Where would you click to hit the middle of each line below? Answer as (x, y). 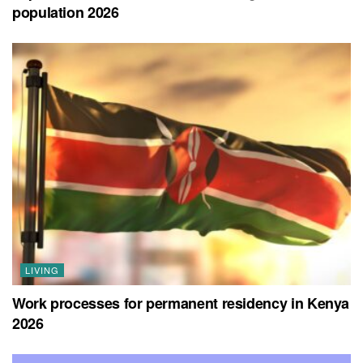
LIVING (42, 270)
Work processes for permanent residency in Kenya (181, 303)
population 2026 (66, 13)
